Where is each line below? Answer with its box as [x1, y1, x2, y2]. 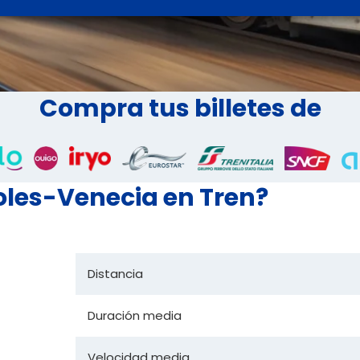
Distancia [88, 264, 143, 282]
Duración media [88, 306, 182, 324]
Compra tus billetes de [39, 92, 321, 125]
